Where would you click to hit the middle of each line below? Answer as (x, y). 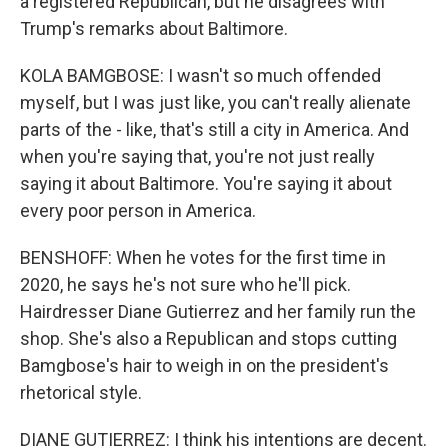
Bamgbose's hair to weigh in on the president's (204, 365)
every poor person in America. (138, 210)
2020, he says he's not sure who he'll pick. (185, 284)
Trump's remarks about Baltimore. (154, 28)
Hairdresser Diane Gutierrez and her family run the (218, 311)
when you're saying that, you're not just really (197, 156)
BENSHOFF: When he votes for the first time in (203, 257)
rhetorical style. (81, 392)
